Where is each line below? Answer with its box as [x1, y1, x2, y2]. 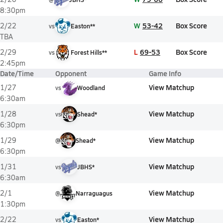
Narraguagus [76, 189, 112, 197]
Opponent [55, 68, 87, 78]
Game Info [149, 68, 181, 78]
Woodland [77, 84, 105, 92]
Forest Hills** [71, 48, 107, 56]
